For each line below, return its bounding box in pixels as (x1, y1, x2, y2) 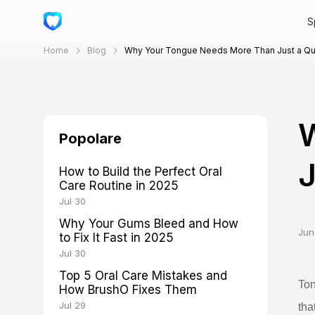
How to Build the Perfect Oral (59, 165, 222, 179)
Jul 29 (59, 300, 86, 311)
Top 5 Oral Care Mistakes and (59, 269, 227, 283)
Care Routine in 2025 (59, 179, 179, 193)
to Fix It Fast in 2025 (59, 231, 174, 245)
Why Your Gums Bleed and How (59, 217, 238, 231)
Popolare (59, 130, 122, 147)
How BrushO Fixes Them (59, 283, 197, 297)
